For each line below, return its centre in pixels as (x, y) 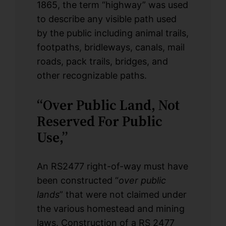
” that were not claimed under (123, 194)
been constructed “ (77, 180)
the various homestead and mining (110, 208)
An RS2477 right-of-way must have (112, 166)
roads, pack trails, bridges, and (102, 61)
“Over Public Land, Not (108, 105)
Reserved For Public (99, 121)
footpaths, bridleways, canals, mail (110, 47)
